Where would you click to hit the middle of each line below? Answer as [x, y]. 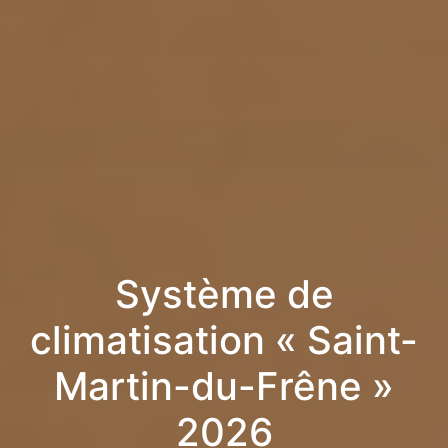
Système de [224, 294]
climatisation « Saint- [224, 340]
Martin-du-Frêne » [224, 386]
